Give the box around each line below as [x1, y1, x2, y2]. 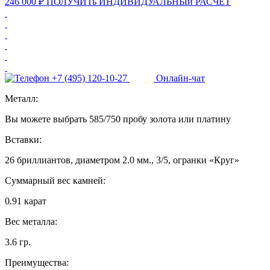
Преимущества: [5, 257, 69, 268]
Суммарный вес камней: [5, 175, 105, 186]
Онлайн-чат [156, 72, 205, 83]
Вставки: [5, 134, 42, 145]
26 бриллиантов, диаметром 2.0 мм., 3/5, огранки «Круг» [5, 154, 239, 165]
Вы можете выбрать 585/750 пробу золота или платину [5, 113, 231, 124]
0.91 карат [5, 195, 46, 206]
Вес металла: [5, 216, 57, 227]
